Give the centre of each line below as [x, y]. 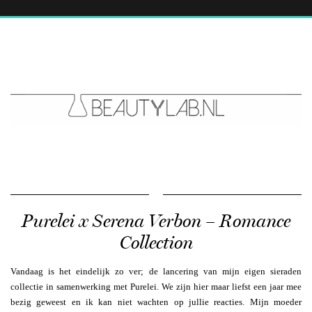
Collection [156, 242]
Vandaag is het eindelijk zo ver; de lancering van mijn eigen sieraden [156, 271]
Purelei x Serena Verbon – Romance [156, 221]
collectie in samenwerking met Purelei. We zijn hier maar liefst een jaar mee [156, 286]
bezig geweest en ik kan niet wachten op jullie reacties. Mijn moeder [156, 302]
